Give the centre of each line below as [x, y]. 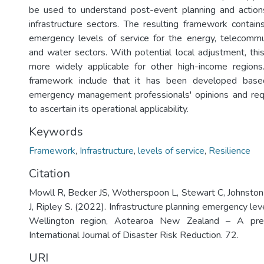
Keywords [56, 132]
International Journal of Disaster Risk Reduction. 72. [134, 235]
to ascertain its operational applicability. [109, 109]
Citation [49, 174]
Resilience [230, 151]
